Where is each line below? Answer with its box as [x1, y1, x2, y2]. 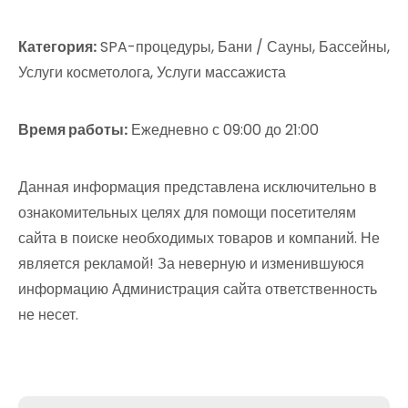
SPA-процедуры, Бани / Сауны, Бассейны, [97, 36, 390, 57]
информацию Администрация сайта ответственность [18, 279, 377, 300]
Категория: [18, 36, 97, 57]
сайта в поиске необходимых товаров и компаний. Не [18, 228, 380, 249]
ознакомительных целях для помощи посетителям [18, 202, 356, 223]
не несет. [18, 304, 78, 325]
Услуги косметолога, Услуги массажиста [18, 62, 286, 83]
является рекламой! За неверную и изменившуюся [18, 253, 364, 274]
